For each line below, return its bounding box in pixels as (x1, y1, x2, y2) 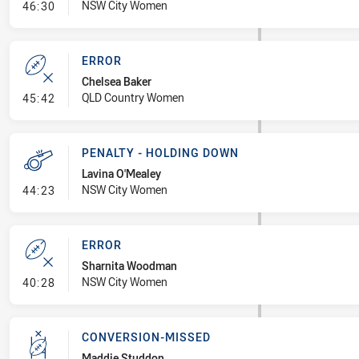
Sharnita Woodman (81, 258, 177, 273)
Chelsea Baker (81, 74, 151, 89)
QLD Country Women (81, 90, 184, 105)
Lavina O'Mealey (81, 166, 161, 181)
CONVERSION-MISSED (81, 329, 211, 345)
